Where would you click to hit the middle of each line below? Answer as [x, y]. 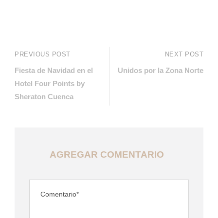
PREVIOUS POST [43, 54]
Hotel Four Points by [50, 83]
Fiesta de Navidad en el [54, 70]
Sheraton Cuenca [44, 96]
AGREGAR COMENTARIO [107, 154]
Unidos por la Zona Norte [161, 70]
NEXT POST [184, 54]
